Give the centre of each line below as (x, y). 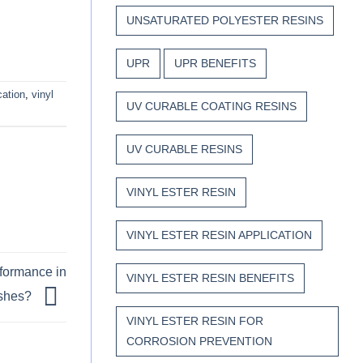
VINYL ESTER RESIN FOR (195, 321)
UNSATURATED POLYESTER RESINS (225, 21)
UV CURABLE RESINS (184, 149)
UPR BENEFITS (215, 64)
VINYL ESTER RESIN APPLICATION (219, 235)
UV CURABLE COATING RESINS (211, 107)
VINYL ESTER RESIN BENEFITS (210, 278)
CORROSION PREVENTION (199, 342)
